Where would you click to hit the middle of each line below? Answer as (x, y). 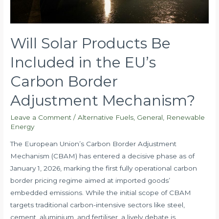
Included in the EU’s (83, 62)
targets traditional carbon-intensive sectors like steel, (98, 205)
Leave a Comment (41, 117)
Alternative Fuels (106, 117)
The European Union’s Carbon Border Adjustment (94, 144)
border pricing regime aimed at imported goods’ (90, 181)
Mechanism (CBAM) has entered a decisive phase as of (103, 156)
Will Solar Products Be (91, 43)
